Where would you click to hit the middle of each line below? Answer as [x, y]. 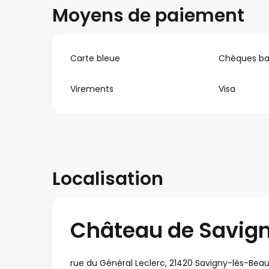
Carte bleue [95, 58]
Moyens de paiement [149, 15]
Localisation [108, 179]
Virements [92, 89]
